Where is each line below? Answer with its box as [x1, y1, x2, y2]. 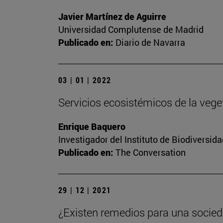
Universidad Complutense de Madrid [58, 23, 204, 36]
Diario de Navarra [115, 36, 185, 49]
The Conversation [115, 146, 186, 159]
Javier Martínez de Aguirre [58, 10, 166, 23]
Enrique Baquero [58, 120, 125, 133]
